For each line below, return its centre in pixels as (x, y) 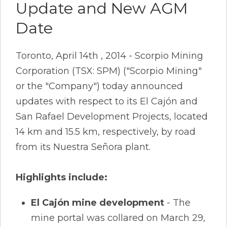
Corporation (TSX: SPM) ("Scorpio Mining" (109, 71)
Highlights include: (62, 177)
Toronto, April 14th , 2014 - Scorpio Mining (109, 55)
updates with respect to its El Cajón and (107, 101)
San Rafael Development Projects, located (112, 116)
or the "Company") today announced (99, 86)
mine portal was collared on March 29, (118, 218)
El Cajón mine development (98, 202)
